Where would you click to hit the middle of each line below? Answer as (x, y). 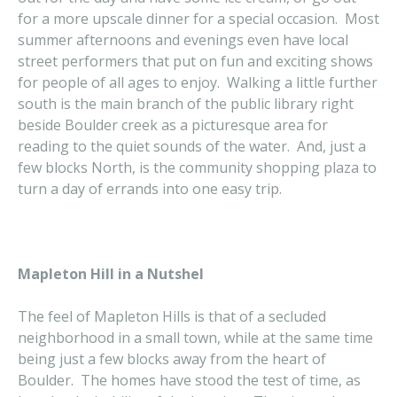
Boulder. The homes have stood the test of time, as (189, 380)
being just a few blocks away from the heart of (172, 359)
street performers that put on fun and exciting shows (195, 61)
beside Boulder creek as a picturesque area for (173, 125)
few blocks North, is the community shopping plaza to (197, 167)
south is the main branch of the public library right (186, 104)
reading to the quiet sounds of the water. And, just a (192, 146)
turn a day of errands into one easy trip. (150, 189)
